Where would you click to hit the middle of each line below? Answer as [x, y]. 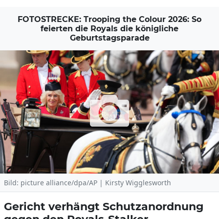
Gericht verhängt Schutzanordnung [104, 206]
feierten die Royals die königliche [109, 29]
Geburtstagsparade [109, 38]
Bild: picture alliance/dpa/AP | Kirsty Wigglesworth [88, 183]
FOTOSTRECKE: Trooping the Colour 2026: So [109, 19]
